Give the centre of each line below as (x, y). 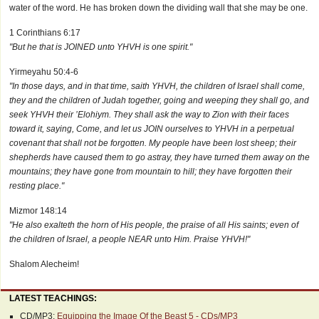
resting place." (37, 186)
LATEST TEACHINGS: (53, 298)
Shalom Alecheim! (44, 264)
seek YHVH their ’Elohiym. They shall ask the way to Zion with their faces (149, 115)
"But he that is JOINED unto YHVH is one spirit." (101, 47)
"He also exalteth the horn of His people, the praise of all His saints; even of (154, 225)
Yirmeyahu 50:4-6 (44, 72)
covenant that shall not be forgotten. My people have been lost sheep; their (153, 143)
